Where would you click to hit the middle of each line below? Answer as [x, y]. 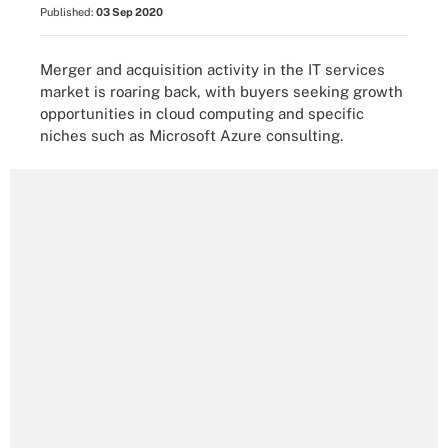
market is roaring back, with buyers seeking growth [221, 91]
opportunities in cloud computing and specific [202, 113]
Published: [68, 12]
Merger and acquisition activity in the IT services [212, 69]
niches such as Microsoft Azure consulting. [191, 135]
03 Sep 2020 [129, 12]
